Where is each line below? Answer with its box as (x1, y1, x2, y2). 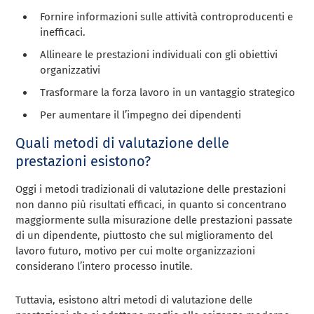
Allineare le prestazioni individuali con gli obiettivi (40, 48, 278, 61)
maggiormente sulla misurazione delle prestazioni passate (15, 213, 293, 226)
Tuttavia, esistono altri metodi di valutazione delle (15, 293, 253, 306)
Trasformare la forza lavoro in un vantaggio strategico (40, 86, 296, 99)
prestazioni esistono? (15, 152, 151, 170)
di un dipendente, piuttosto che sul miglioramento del (15, 228, 273, 242)
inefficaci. (40, 25, 86, 39)
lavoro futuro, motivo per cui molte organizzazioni (15, 244, 256, 257)
